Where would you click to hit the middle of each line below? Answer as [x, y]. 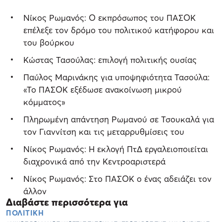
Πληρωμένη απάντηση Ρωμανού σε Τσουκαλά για [119, 119]
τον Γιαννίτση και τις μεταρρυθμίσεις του [104, 131]
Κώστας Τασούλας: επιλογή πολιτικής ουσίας [110, 59]
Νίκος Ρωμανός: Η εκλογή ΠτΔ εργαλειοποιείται [116, 149]
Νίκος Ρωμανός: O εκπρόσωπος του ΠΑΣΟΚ [110, 17]
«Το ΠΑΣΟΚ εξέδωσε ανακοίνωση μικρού [103, 89]
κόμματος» [44, 102]
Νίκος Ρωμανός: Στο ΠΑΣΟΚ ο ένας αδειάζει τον [117, 178]
